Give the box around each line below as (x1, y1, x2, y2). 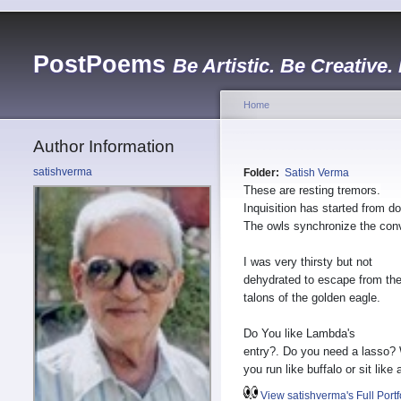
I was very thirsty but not (243, 255, 372, 269)
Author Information (33, 137, 175, 156)
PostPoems (33, 51, 166, 78)
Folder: (243, 166, 282, 180)
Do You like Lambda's (243, 327, 355, 341)
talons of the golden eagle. (243, 291, 380, 305)
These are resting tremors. (243, 183, 380, 198)
